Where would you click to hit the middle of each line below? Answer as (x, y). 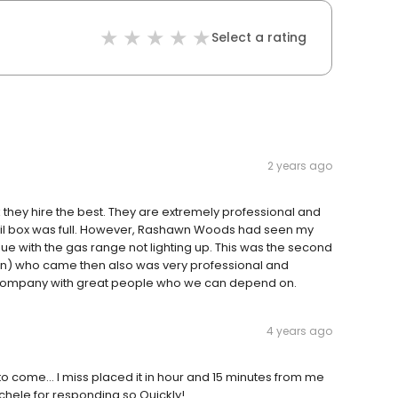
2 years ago (300, 166)
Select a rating (259, 38)
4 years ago (299, 331)
